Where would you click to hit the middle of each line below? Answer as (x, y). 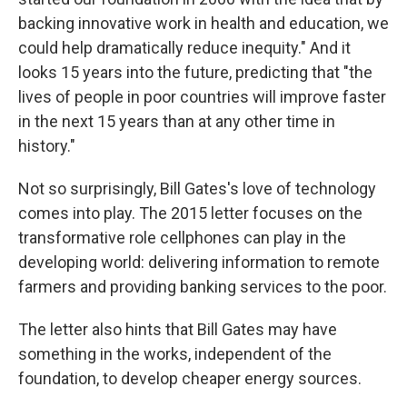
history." (47, 146)
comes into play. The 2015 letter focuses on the (190, 213)
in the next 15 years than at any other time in (177, 122)
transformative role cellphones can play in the (182, 238)
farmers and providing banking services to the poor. (203, 287)
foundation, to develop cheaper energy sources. (190, 379)
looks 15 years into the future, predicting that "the (195, 73)
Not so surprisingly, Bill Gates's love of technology (197, 189)
